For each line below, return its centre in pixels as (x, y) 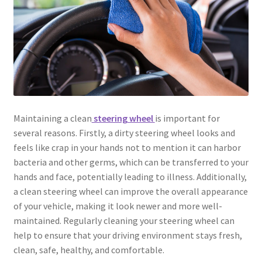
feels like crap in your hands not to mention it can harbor (127, 147)
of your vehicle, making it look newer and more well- (118, 206)
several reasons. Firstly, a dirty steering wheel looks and (124, 132)
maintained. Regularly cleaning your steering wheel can (124, 220)
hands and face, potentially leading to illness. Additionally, (130, 176)
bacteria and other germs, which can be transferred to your (131, 162)
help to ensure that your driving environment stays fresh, (127, 235)
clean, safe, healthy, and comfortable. (89, 249)
